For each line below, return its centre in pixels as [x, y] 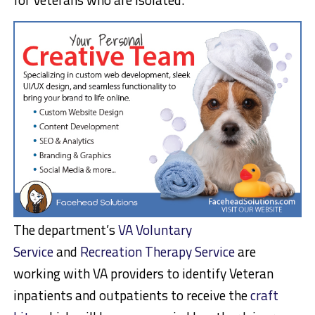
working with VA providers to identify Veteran [143, 274]
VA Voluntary [155, 230]
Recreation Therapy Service [157, 252]
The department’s [65, 230]
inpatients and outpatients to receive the [131, 295]
